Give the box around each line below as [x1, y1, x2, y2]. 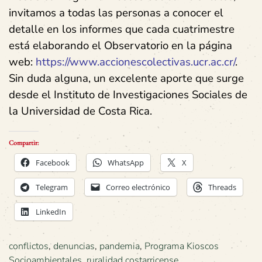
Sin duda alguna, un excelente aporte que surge [9, 70, 244, 86]
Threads [208, 181, 236, 192]
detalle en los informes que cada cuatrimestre [9, 21, 235, 37]
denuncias [53, 239, 95, 253]
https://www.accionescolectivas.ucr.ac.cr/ [36, 54, 235, 70]
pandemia [99, 239, 140, 253]
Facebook [36, 157, 70, 168]
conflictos [9, 239, 49, 253]
